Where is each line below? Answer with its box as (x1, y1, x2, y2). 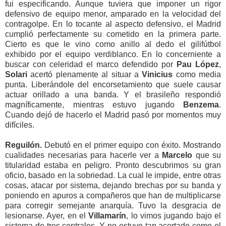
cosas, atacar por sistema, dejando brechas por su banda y (5, 181, 221, 190)
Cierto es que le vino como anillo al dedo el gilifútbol (5, 39, 221, 48)
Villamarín (88, 211, 127, 220)
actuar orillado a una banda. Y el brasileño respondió (5, 90, 221, 99)
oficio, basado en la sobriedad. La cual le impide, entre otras (5, 171, 221, 180)
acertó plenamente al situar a (27, 70, 142, 79)
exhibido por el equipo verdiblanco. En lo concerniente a (5, 49, 221, 59)
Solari (5, 70, 27, 79)
